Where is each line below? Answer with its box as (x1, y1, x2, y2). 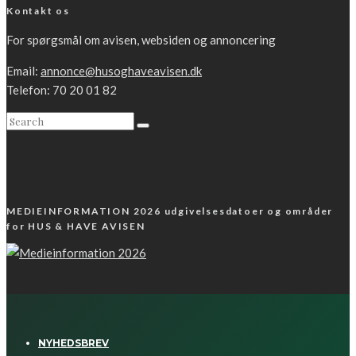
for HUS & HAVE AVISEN (6, 220, 145, 233)
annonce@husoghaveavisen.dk (41, 64, 202, 79)
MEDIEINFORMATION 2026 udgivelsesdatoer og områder (6, 205, 334, 218)
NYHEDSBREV (38, 337, 109, 350)
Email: (6, 64, 41, 79)
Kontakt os (6, 5, 70, 17)
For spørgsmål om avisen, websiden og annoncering (6, 33, 276, 48)
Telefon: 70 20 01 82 (6, 83, 117, 98)
